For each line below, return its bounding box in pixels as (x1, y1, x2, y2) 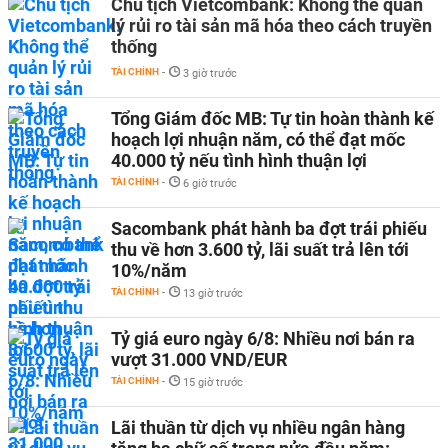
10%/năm (111, 260, 187, 281)
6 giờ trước (183, 177, 237, 190)
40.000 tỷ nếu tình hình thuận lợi (111, 150, 367, 171)
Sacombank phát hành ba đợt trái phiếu (111, 218, 427, 239)
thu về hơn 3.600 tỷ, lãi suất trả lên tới (111, 239, 409, 260)
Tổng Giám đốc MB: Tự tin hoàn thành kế (111, 108, 434, 129)
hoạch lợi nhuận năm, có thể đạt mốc (111, 129, 405, 150)
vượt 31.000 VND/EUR (111, 349, 287, 370)
